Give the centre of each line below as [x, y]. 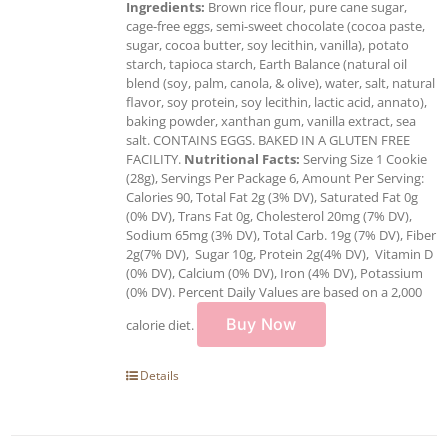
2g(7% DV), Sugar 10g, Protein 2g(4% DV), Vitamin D [279, 253]
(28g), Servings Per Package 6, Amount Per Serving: [275, 177]
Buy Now [261, 323]
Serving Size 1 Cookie [363, 158]
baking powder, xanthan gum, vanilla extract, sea [271, 120]
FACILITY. [155, 158]
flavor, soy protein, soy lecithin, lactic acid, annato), [276, 101]
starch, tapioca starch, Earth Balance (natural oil [266, 63]
